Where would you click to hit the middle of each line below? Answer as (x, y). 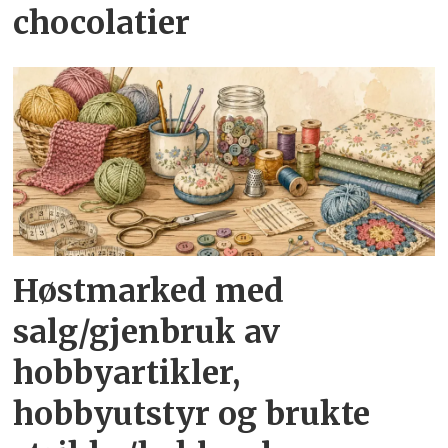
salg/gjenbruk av (147, 331)
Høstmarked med (149, 290)
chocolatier (102, 23)
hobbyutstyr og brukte (192, 413)
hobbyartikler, (127, 372)
